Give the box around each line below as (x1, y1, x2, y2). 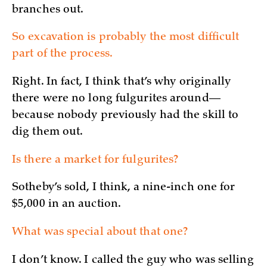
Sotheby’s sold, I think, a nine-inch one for (12, 182, 235, 194)
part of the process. (12, 49, 113, 60)
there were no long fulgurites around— (12, 93, 221, 104)
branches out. (12, 4, 84, 15)
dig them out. (12, 126, 83, 138)
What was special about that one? (12, 226, 188, 238)
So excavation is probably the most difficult (12, 32, 240, 44)
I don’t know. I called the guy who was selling (12, 254, 254, 266)
